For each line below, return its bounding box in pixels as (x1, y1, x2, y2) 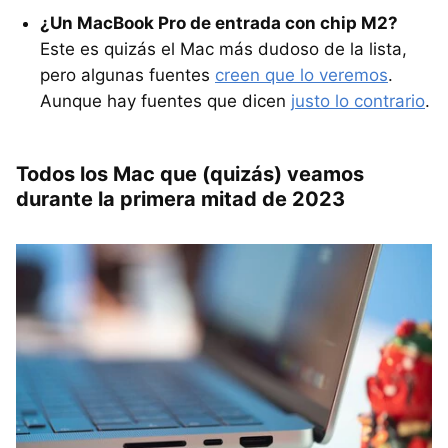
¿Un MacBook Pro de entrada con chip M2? (40, 12, 398, 33)
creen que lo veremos (215, 64, 388, 85)
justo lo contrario (291, 90, 425, 111)
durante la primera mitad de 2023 (16, 186, 345, 211)
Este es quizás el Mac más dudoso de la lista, (40, 38, 407, 59)
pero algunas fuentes (40, 64, 215, 85)
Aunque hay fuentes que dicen (40, 90, 291, 111)
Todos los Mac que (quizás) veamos (16, 161, 364, 186)
